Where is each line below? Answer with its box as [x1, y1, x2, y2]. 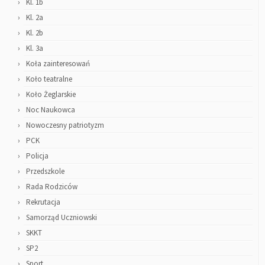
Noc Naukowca [26, 105, 75, 115]
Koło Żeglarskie [26, 89, 76, 100]
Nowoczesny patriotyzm [26, 120, 104, 131]
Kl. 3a [26, 43, 43, 54]
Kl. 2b [26, 28, 43, 38]
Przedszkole [26, 166, 64, 177]
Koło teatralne [26, 74, 72, 85]
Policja [26, 151, 49, 161]
